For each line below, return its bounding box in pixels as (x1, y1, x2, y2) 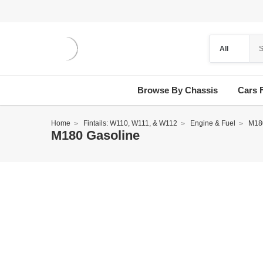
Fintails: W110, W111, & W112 (83, 119, 177, 127)
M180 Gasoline (51, 128, 140, 143)
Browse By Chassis (137, 86, 218, 95)
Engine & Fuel (190, 119, 235, 127)
